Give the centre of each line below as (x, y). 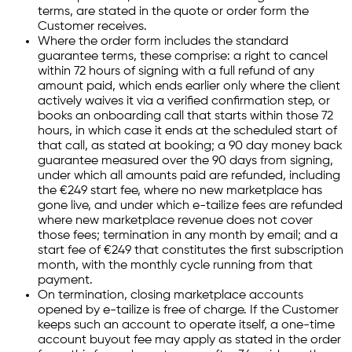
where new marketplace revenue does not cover (175, 220)
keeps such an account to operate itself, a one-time (186, 325)
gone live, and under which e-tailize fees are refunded (190, 205)
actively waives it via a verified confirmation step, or (184, 101)
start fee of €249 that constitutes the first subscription (191, 250)
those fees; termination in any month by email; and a (188, 235)
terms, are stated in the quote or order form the (173, 11)
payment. (65, 280)
